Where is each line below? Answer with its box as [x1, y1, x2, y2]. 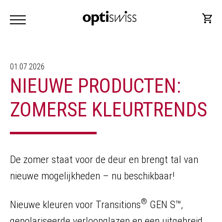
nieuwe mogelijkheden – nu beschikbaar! [10, 170, 174, 182]
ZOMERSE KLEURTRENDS [10, 98, 207, 121]
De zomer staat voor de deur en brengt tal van [10, 154, 198, 166]
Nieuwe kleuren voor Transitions [10, 199, 141, 211]
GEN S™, [147, 199, 183, 211]
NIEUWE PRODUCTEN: [10, 74, 181, 98]
